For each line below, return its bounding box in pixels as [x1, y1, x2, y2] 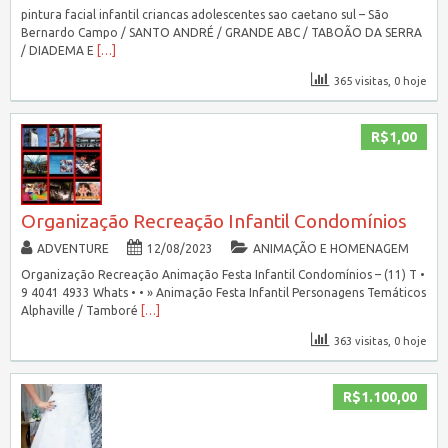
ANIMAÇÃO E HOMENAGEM [252, 242, 409, 256]
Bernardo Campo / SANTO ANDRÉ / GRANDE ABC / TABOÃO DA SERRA [20, 26, 422, 40]
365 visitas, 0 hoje [334, 75, 428, 88]
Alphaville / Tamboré [20, 304, 141, 318]
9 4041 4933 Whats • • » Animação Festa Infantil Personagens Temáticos [20, 286, 426, 300]
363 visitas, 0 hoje [334, 335, 428, 348]
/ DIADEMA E [20, 44, 97, 58]
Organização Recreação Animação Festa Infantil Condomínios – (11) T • [20, 268, 425, 282]
